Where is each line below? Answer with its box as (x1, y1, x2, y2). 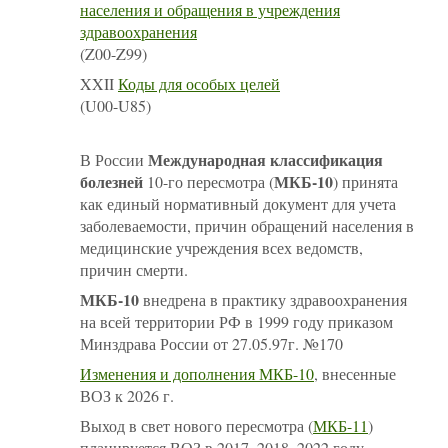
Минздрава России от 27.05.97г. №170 (80, 332, 343, 354)
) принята (333, 170, 398, 192)
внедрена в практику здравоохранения (139, 288, 407, 310)
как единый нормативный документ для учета (80, 192, 396, 214)
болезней (80, 169, 143, 193)
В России (80, 148, 148, 170)
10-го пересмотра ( (143, 170, 274, 192)
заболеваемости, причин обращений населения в (80, 214, 414, 236)
